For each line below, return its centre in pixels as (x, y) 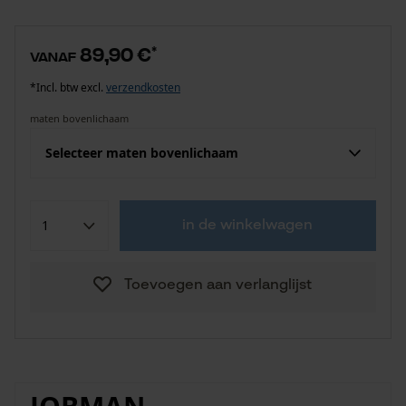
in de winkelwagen (248, 226)
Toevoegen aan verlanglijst (217, 285)
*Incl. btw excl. (68, 87)
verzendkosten (143, 87)
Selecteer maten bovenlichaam (142, 153)
